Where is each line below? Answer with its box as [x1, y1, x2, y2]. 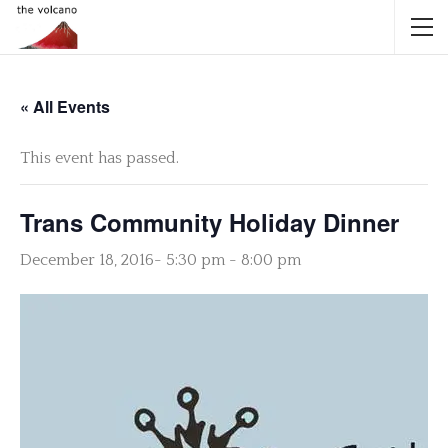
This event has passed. [20, 149, 179, 167]
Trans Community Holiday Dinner [20, 205, 399, 239]
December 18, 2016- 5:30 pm [20, 251, 225, 269]
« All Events [20, 95, 110, 118]
